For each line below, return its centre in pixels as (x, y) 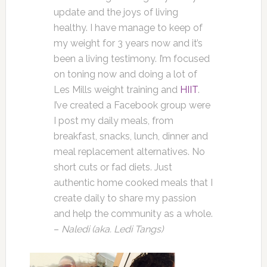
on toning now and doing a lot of (125, 74)
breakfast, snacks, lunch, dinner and (131, 136)
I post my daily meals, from (113, 121)
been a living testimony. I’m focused (131, 59)
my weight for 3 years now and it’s (128, 43)
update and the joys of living (116, 12)
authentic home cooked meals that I (133, 183)
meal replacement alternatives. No (129, 152)
